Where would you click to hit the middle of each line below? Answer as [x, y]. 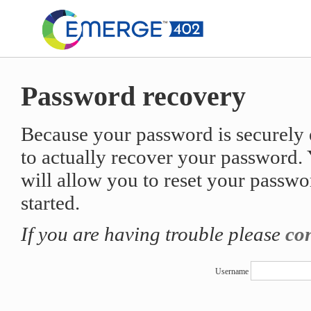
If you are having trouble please [153, 234]
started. [50, 202]
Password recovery [133, 96]
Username [232, 271]
